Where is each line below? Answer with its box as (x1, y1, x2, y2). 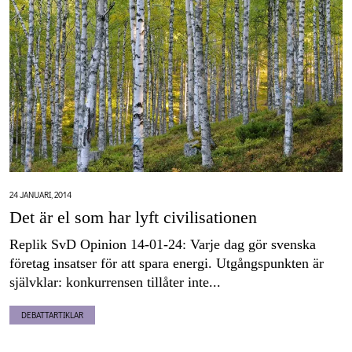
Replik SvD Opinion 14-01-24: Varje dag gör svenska (9, 236, 316, 253)
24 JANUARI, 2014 (9, 189, 71, 201)
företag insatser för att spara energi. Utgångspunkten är (9, 255, 324, 272)
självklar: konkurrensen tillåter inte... (9, 274, 221, 291)
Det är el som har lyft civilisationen (9, 207, 257, 228)
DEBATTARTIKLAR (21, 309, 83, 321)
